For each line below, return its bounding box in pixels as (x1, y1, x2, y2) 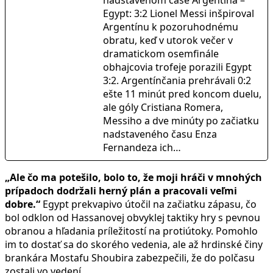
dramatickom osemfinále (103, 47, 219, 61)
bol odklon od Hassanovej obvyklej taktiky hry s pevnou (5, 211, 260, 225)
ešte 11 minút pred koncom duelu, (103, 87, 261, 101)
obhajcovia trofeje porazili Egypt (103, 60, 252, 74)
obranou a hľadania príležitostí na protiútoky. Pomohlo (5, 224, 258, 238)
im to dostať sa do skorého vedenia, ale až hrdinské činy (5, 238, 263, 252)
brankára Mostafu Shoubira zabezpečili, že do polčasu (5, 251, 255, 265)
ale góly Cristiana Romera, (103, 101, 223, 115)
